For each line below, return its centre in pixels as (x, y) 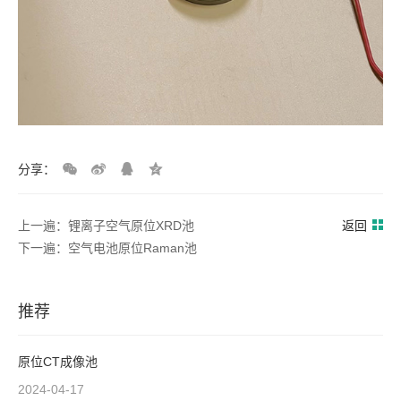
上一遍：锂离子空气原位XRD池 (106, 226)
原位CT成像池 (58, 362)
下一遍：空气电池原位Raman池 (107, 248)
